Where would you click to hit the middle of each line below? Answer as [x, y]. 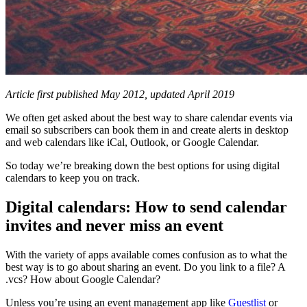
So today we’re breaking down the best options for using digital [143, 166]
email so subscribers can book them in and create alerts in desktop [147, 130]
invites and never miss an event [114, 225]
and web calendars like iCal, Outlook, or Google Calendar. [132, 143]
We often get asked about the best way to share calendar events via [149, 118]
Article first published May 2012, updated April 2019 [120, 95]
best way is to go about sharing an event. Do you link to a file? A [145, 267]
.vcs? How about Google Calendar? [83, 279]
